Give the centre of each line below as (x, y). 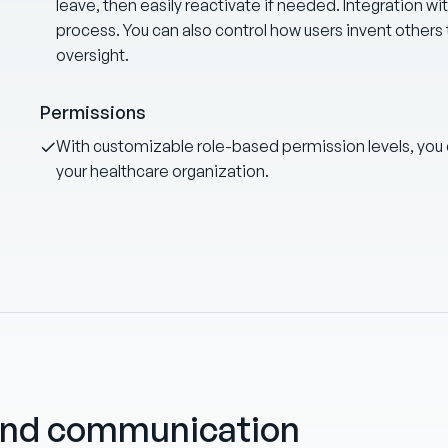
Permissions (93, 111)
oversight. (93, 54)
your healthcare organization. (163, 170)
